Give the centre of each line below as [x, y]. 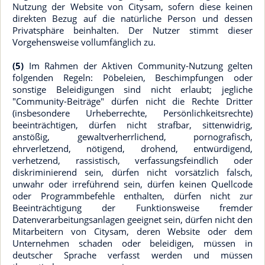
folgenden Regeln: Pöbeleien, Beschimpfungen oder [132, 77]
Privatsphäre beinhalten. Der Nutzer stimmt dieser [132, 30]
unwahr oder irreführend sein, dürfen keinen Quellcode [132, 184]
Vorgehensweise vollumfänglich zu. [84, 42]
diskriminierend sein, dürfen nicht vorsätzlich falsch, [132, 172]
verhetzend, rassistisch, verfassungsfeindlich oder [132, 160]
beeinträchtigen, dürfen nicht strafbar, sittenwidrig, [132, 125]
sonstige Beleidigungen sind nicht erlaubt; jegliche [132, 89]
